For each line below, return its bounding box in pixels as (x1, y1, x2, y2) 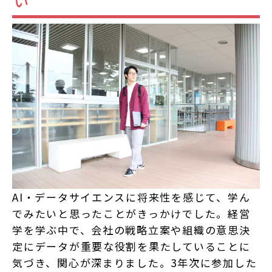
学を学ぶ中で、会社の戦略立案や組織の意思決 (12, 222, 251, 237)
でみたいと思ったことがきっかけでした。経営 (12, 206, 251, 221)
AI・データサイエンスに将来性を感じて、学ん (12, 189, 251, 205)
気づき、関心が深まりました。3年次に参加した (12, 255, 257, 270)
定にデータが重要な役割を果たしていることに (12, 239, 251, 254)
